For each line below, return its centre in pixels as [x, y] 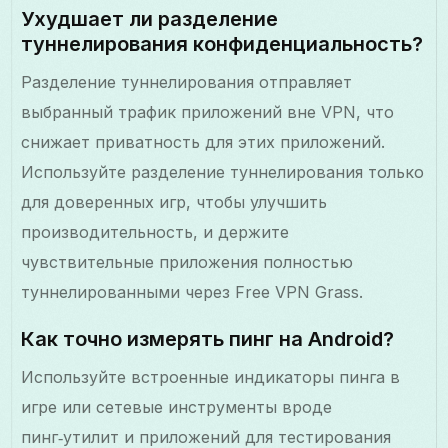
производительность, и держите [155, 231]
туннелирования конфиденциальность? [222, 43]
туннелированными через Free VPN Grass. [192, 291]
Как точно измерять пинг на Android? [208, 338]
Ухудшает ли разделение [150, 18]
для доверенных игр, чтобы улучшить [174, 201]
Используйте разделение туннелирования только [223, 171]
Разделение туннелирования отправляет [187, 81]
